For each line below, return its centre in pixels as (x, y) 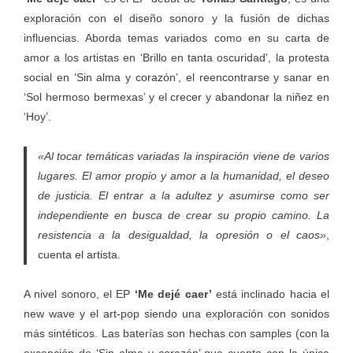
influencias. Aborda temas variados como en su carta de (176, 37)
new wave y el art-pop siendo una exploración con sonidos (176, 313)
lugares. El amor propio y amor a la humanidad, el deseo (183, 175)
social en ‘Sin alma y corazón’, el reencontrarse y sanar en (176, 77)
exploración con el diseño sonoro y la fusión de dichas (176, 18)
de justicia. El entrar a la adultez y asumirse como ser (183, 195)
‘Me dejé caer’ (175, 294)
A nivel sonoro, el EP (79, 294)
